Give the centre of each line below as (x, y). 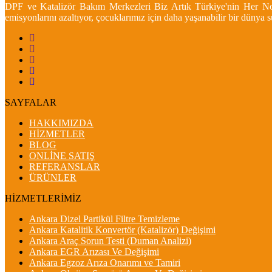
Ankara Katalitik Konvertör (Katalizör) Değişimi (122, 229)
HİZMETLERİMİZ (43, 198)
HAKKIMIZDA (61, 123)
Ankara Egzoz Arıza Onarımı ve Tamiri (105, 262)
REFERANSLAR (65, 166)
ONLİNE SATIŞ (62, 155)
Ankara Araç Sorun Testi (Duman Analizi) (110, 240)
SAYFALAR (31, 102)
